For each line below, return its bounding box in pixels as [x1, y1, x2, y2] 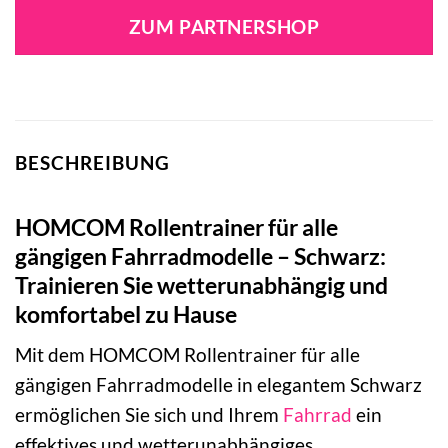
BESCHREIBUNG [15, 151, 170, 175]
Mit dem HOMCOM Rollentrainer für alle [15, 343, 360, 367]
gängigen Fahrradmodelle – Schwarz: [15, 241, 386, 270]
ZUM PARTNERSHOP [128, 16, 320, 39]
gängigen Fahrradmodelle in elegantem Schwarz [15, 373, 422, 397]
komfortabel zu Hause [15, 299, 237, 328]
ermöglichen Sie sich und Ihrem [15, 403, 283, 427]
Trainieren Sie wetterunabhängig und [15, 270, 388, 299]
